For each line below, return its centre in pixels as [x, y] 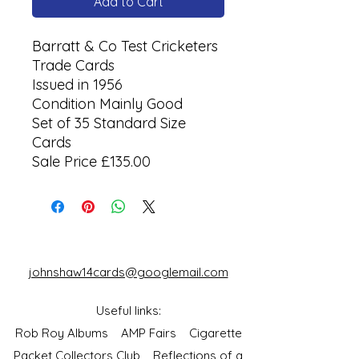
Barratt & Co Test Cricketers [125, 46]
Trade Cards [73, 65]
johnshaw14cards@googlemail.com [128, 272]
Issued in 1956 [77, 84]
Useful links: [128, 310]
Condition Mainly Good [107, 103]
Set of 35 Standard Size [109, 123]
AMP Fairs [155, 333]
